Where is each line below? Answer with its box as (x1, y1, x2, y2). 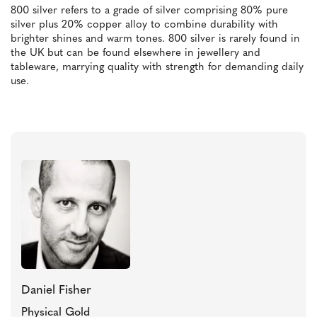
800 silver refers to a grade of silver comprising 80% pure (11, 6, 288, 17)
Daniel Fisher (21, 284, 91, 297)
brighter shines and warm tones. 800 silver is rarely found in (11, 34, 300, 45)
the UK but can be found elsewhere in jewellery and (11, 48, 260, 59)
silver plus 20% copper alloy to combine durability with (11, 20, 278, 31)
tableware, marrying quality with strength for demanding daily (11, 62, 304, 74)
